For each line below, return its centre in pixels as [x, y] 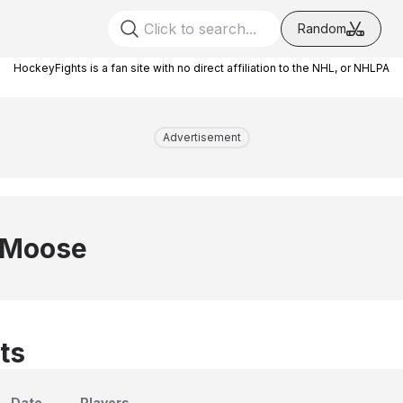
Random [322, 28]
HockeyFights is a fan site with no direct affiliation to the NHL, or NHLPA [201, 68]
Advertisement [201, 137]
